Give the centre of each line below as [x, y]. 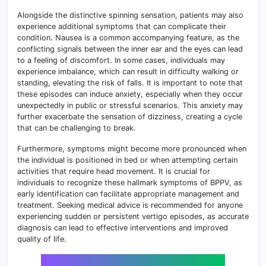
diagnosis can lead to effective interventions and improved [123, 227]
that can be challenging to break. [77, 128]
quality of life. [42, 239]
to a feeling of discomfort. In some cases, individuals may [121, 60]
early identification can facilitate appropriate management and [128, 194]
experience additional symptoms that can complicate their [122, 26]
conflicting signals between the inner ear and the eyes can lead [130, 49]
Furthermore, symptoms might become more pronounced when [132, 148]
